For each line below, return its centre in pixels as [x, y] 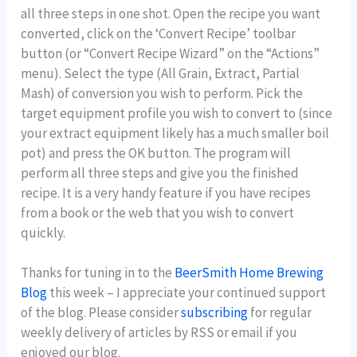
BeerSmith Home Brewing [249, 272]
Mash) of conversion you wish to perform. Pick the [162, 93]
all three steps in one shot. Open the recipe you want [171, 13]
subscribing [215, 312]
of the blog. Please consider [101, 312]
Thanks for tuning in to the [98, 272]
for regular [280, 312]
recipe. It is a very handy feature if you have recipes [166, 192]
